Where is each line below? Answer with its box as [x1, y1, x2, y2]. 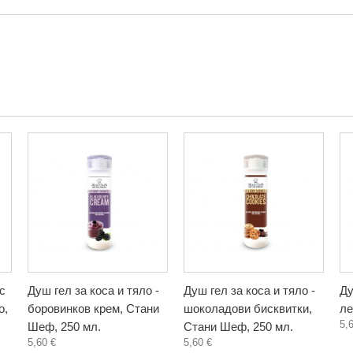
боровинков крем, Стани [28, 302, 159, 315]
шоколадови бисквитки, [184, 302, 312, 315]
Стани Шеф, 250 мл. [184, 320, 293, 333]
